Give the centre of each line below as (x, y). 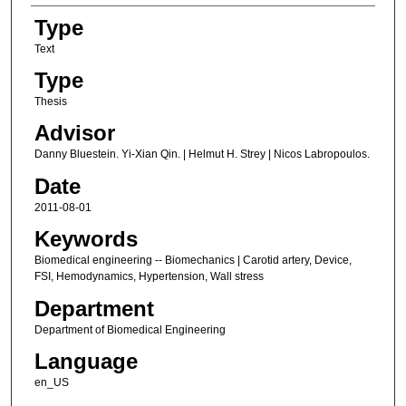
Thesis (50, 101)
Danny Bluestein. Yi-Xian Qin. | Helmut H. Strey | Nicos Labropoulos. (202, 155)
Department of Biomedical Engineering (130, 329)
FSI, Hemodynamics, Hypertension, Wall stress (149, 277)
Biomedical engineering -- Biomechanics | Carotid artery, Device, (193, 261)
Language (86, 362)
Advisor (74, 133)
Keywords (86, 239)
